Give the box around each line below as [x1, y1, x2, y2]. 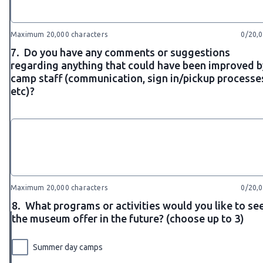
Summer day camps [33, 242, 103, 252]
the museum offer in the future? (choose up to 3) [12, 212, 244, 224]
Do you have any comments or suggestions [24, 46, 230, 58]
